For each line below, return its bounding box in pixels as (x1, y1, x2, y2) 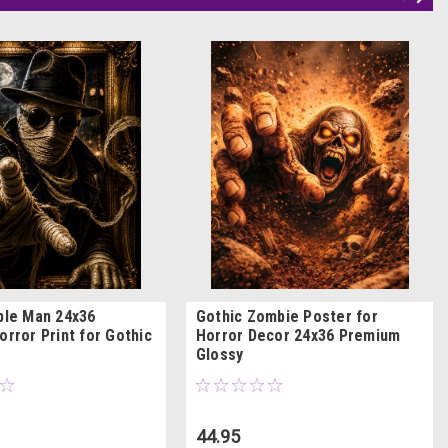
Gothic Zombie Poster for (195, 306, 378, 326)
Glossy (195, 344, 244, 364)
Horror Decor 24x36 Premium (195, 325, 401, 345)
